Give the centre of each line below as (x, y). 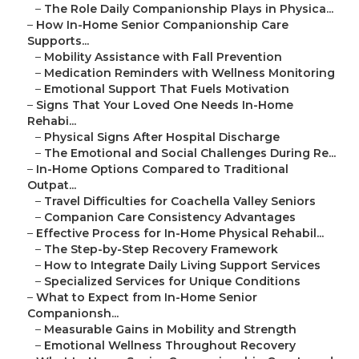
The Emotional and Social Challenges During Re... (190, 153)
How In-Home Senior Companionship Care (162, 25)
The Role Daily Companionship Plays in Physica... (189, 9)
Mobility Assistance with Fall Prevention (163, 57)
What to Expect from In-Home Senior (147, 298)
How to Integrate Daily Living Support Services (182, 266)
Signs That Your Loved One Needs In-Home (165, 105)
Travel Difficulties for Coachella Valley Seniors (180, 202)
